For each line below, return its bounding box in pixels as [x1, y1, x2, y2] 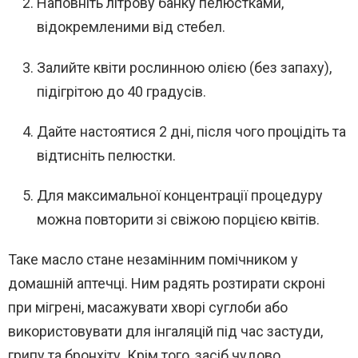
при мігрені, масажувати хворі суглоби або [8, 298, 288, 316]
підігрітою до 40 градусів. [37, 82, 206, 100]
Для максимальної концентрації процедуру [37, 186, 323, 204]
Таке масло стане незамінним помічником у [8, 250, 298, 268]
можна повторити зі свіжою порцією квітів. [37, 210, 320, 228]
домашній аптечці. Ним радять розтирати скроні [8, 274, 325, 292]
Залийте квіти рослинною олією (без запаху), [37, 58, 332, 76]
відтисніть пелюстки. [37, 146, 176, 164]
